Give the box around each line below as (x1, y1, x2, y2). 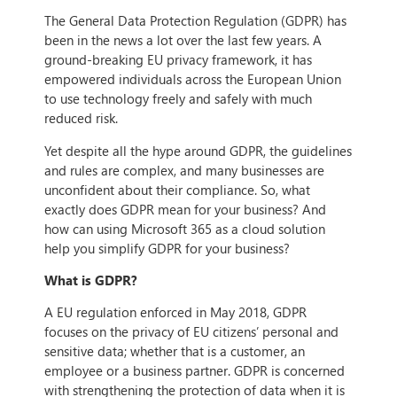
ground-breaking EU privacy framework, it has (44, 51, 312, 69)
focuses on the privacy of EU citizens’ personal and (44, 323, 339, 341)
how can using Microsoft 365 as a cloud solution (44, 219, 325, 237)
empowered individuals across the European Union (44, 70, 341, 89)
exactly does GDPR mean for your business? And (44, 199, 326, 218)
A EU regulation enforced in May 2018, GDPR (44, 303, 307, 322)
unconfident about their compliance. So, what (44, 180, 310, 198)
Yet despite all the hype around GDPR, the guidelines (44, 141, 352, 160)
